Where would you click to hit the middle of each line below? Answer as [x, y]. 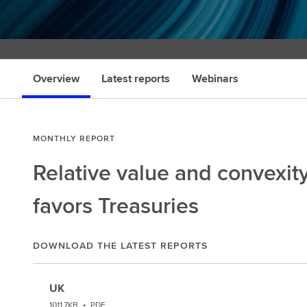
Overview [56, 78]
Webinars [215, 78]
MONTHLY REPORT [74, 138]
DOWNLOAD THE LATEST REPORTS [120, 245]
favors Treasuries [116, 205]
